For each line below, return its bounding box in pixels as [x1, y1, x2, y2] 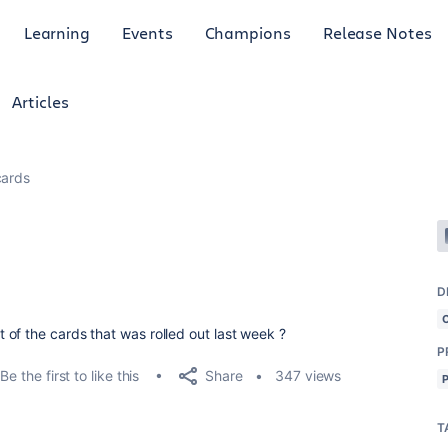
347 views [275, 367, 342, 384]
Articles [12, 91, 69, 112]
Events [122, 21, 173, 43]
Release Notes [322, 21, 432, 43]
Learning [23, 21, 91, 43]
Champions [204, 21, 291, 43]
